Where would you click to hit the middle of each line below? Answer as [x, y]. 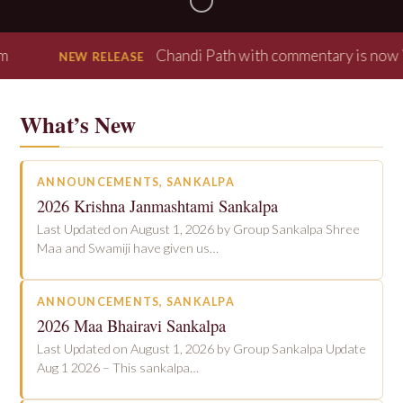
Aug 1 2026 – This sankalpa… [118, 367]
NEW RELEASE [58, 57]
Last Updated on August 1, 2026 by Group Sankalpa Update [201, 349]
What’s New [78, 125]
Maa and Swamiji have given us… [128, 248]
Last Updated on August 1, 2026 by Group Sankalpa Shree [198, 229]
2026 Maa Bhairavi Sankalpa [131, 325]
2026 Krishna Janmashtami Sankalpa [157, 206]
